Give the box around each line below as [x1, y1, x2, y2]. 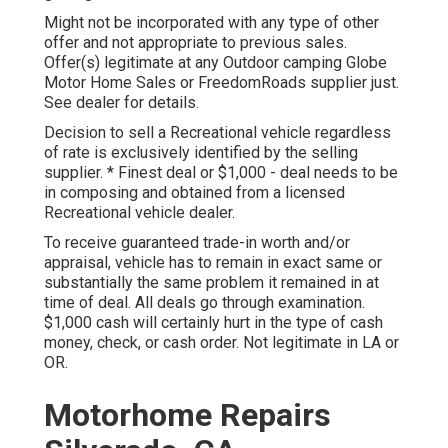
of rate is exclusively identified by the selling [44, 143, 358, 163]
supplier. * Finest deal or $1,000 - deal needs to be [44, 163, 398, 183]
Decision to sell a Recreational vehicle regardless [44, 123, 391, 143]
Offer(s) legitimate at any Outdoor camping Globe [44, 53, 387, 73]
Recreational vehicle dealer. [44, 203, 235, 223]
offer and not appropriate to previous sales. [44, 33, 347, 53]
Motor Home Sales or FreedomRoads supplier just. [44, 73, 399, 93]
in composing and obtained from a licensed [44, 183, 345, 203]
